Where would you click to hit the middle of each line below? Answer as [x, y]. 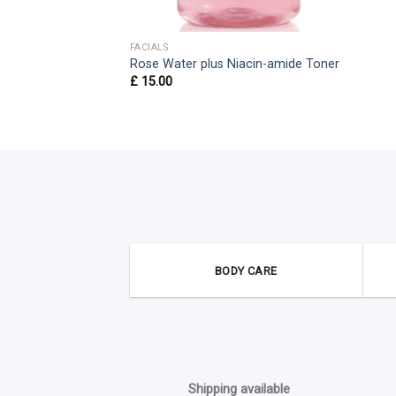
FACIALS [149, 47]
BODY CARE [246, 271]
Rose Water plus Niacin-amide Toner [234, 65]
